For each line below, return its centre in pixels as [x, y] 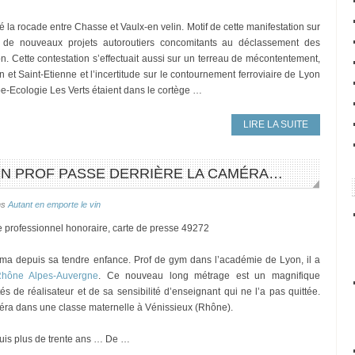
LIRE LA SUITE [276, 124]
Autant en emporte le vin [54, 204]
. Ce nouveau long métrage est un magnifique [209, 276]
